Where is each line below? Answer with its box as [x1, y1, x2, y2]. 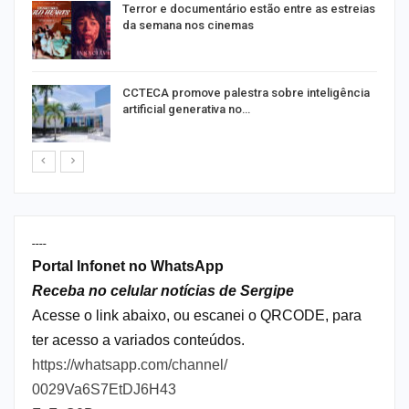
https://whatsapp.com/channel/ [32, 357, 227, 373]
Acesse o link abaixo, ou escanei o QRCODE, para [32, 308, 362, 324]
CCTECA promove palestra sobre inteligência [122, 85, 370, 100]
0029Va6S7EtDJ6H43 [32, 382, 176, 398]
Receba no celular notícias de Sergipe [32, 283, 294, 299]
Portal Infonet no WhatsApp [32, 258, 224, 275]
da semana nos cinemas [122, 17, 254, 32]
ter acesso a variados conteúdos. [32, 332, 245, 349]
